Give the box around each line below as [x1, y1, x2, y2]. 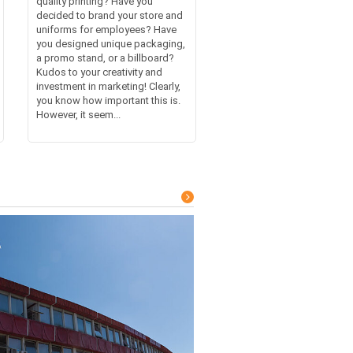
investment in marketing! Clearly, [35, 80, 180, 92]
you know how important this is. [35, 95, 180, 106]
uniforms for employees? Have [35, 24, 176, 35]
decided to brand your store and [35, 9, 183, 21]
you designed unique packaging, [35, 38, 185, 50]
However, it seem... [35, 109, 121, 121]
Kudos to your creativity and [35, 66, 162, 78]
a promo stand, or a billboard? [35, 52, 174, 64]
